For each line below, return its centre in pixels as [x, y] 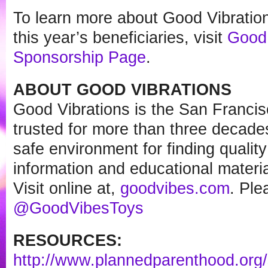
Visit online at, [67, 188]
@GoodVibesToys [78, 208]
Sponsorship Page [80, 57]
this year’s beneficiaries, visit [120, 37]
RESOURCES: [68, 240]
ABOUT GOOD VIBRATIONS [122, 89]
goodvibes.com [175, 188]
